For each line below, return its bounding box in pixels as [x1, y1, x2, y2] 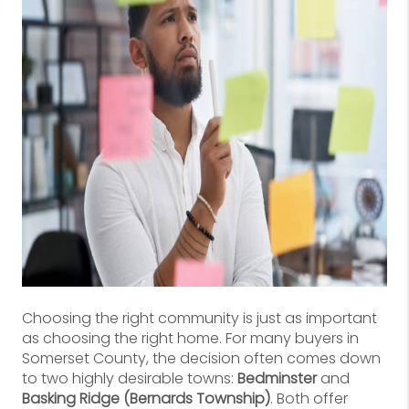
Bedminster [237, 368, 317, 389]
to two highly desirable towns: [22, 368, 237, 389]
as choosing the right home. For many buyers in [22, 328, 359, 349]
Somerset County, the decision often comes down [22, 348, 381, 369]
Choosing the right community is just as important [22, 308, 377, 329]
